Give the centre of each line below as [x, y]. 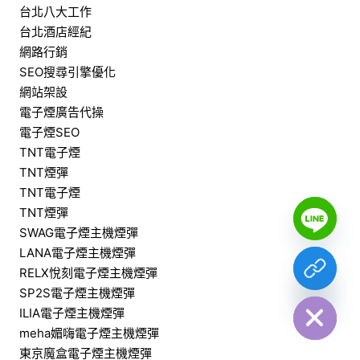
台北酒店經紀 [55, 31]
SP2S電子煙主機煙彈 [77, 292]
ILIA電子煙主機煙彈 [72, 313]
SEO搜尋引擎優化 [67, 72]
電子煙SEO [49, 132]
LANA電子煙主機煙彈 [77, 252]
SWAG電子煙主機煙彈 [78, 232]
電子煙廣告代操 [61, 112]
